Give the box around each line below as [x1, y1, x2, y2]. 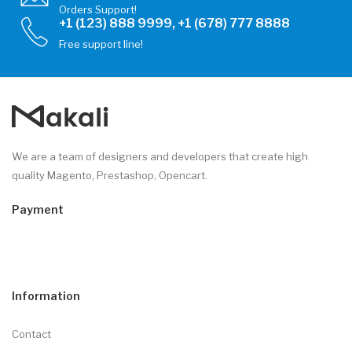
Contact [12, 327, 51, 340]
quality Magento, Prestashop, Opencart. [12, 168, 207, 181]
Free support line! [59, 37, 144, 50]
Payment [12, 202, 64, 216]
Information [12, 288, 80, 302]
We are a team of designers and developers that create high [12, 149, 308, 163]
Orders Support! [59, 2, 137, 16]
